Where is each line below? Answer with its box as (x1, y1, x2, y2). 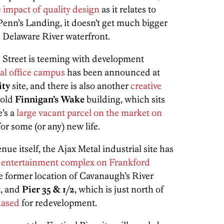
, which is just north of (74, 183, 164, 195)
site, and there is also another (10, 80, 130, 92)
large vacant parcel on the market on (14, 107, 162, 119)
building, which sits (84, 93, 165, 105)
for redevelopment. (21, 197, 97, 209)
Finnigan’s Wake (15, 93, 84, 105)
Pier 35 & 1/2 (22, 183, 74, 195)
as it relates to (99, 3, 156, 15)
